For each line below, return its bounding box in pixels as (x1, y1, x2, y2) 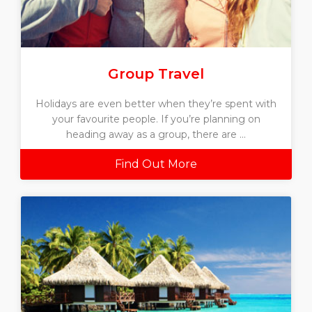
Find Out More (115, 157, 197, 171)
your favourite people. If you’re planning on (52, 112, 260, 125)
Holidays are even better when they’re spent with (36, 97, 276, 110)
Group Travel (108, 64, 204, 82)
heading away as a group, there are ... (66, 127, 246, 141)
